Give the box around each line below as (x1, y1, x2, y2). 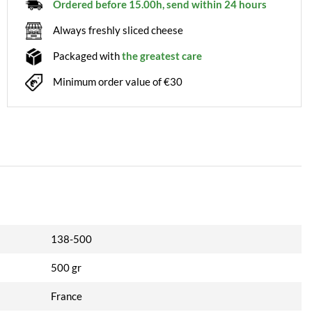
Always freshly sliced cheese (53, 24, 183, 36)
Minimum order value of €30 (53, 75, 182, 88)
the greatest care (122, 49, 202, 62)
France (50, 290, 82, 302)
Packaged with (53, 49, 122, 62)
